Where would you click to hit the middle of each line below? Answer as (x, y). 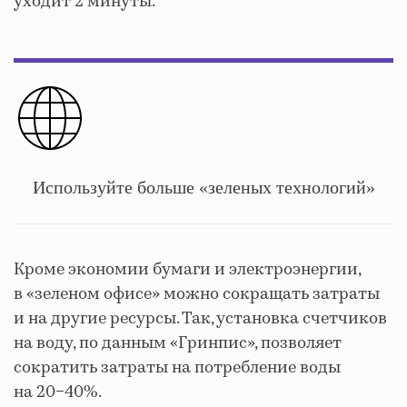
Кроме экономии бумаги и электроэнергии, (187, 269)
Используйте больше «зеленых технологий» (203, 188)
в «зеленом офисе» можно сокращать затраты (197, 294)
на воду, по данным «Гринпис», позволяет (178, 343)
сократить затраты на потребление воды (177, 367)
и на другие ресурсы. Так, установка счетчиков (200, 318)
